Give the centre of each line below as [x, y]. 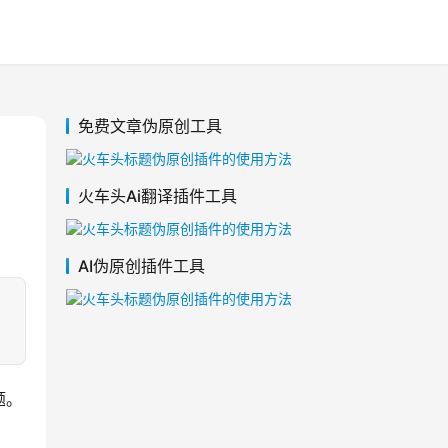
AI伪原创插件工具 [141, 266]
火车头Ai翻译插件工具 [157, 196]
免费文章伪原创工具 [150, 126]
